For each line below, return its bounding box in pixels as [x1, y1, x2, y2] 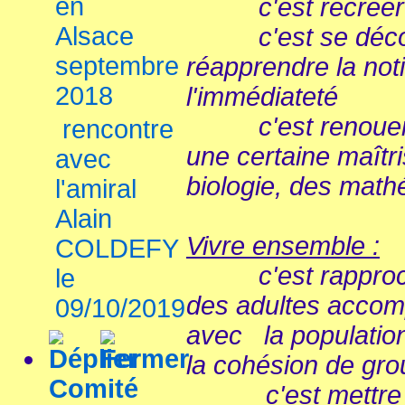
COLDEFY [55, 234, 178, 263]
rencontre [62, 115, 174, 144]
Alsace [55, 22, 134, 51]
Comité [49, 374, 138, 403]
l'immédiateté [186, 82, 338, 111]
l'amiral [55, 174, 137, 203]
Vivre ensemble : [186, 231, 380, 260]
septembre [55, 52, 179, 80]
